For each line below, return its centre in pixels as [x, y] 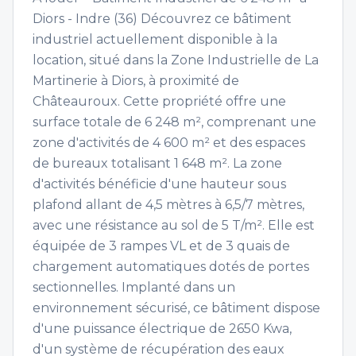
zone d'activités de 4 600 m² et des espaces [169, 143]
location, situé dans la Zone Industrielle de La [176, 60]
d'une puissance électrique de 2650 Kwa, [162, 329]
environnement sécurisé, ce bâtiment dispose [176, 308]
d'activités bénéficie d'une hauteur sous [159, 184]
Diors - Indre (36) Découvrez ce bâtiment [162, 19]
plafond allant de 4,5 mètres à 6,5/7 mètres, [168, 205]
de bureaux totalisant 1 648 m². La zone [157, 163]
